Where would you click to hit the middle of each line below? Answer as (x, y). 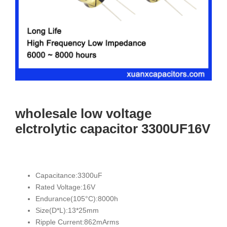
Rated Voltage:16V (65, 187)
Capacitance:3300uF (69, 175)
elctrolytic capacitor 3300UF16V (113, 128)
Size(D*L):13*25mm (67, 210)
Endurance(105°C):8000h (77, 198)
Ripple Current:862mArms (77, 222)
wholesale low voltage (83, 113)
